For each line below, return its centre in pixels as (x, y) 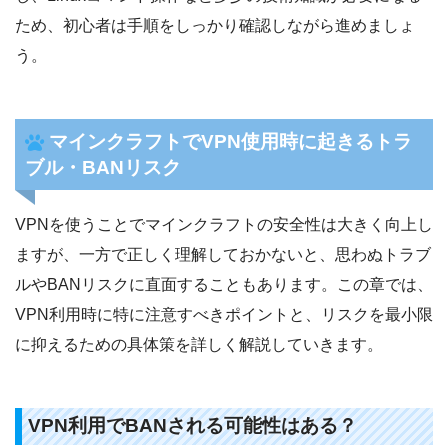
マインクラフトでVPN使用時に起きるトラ (230, 141)
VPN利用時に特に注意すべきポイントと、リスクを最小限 (224, 314)
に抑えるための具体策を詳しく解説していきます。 (199, 344)
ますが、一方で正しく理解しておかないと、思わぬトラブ (223, 254)
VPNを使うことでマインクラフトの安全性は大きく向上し (224, 224)
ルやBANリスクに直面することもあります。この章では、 (224, 284)
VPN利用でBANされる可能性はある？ (192, 426)
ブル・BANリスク (102, 167)
